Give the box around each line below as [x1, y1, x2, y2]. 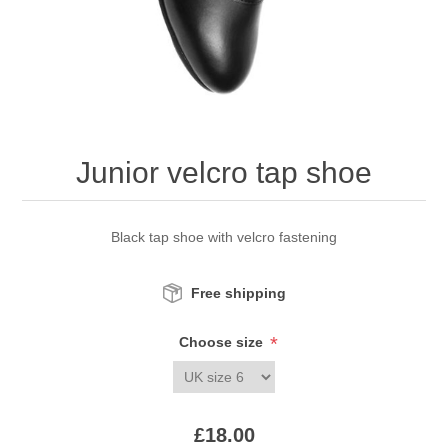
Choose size [178, 334, 267, 351]
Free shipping [190, 285, 286, 302]
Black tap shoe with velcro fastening [111, 229, 337, 246]
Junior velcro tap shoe [76, 156, 372, 190]
